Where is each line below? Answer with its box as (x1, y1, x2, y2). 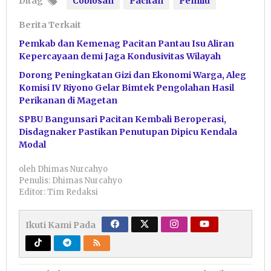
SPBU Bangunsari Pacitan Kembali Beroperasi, (19, 114, 226, 125)
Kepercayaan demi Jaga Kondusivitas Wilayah (19, 51, 221, 62)
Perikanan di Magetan (19, 95, 117, 106)
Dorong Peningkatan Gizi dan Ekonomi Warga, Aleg (19, 70, 246, 81)
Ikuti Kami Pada (25, 220, 96, 231)
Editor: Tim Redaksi (19, 187, 98, 198)
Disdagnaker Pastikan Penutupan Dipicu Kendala (19, 126, 237, 138)
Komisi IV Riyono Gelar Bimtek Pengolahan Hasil (19, 82, 234, 94)
